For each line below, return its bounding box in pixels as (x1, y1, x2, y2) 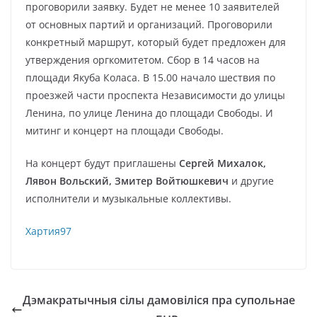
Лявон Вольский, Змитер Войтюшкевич (25, 174, 229, 188)
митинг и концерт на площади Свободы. (25, 124, 224, 137)
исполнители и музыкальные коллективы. (25, 192, 231, 205)
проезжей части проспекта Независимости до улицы (25, 88, 285, 102)
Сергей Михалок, (179, 156, 266, 170)
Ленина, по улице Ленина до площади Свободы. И (25, 106, 273, 120)
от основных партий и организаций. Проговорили (25, 18, 272, 31)
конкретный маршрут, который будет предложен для (25, 35, 286, 49)
